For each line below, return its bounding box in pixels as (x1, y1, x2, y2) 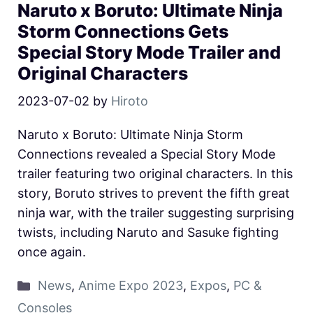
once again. (17, 245, 86, 260)
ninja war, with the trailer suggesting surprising (17, 205, 294, 221)
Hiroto (111, 94, 148, 109)
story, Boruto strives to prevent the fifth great (17, 186, 290, 201)
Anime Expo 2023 (78, 278, 183, 293)
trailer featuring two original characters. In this (17, 166, 293, 182)
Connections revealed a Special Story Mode (17, 147, 275, 162)
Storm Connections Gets (17, 21, 228, 43)
